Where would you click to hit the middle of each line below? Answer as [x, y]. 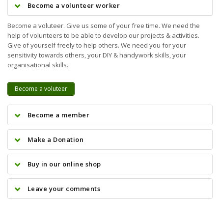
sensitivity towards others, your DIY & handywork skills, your [97, 55]
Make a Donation [55, 139]
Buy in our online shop [64, 164]
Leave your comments [64, 188]
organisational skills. [38, 65]
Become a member [58, 115]
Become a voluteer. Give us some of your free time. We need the [104, 25]
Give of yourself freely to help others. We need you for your [97, 45]
